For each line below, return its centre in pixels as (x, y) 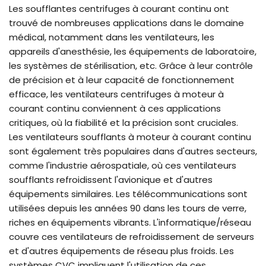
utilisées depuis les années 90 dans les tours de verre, (128, 208)
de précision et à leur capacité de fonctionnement (122, 80)
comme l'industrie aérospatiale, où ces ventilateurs (123, 166)
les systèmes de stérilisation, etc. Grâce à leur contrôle (131, 66)
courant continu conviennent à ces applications (115, 109)
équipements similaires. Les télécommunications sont (128, 194)
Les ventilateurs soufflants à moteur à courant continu (130, 137)
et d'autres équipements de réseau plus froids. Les (121, 251)
